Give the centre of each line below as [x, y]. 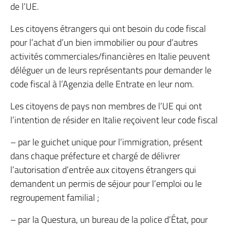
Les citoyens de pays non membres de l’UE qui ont [106, 106]
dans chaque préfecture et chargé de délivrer [95, 156]
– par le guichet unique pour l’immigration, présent [106, 142]
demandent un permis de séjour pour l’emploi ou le [106, 184]
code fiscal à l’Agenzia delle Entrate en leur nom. [102, 84]
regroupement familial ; [55, 197]
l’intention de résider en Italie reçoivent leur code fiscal [114, 120]
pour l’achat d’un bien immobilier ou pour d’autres [104, 42]
